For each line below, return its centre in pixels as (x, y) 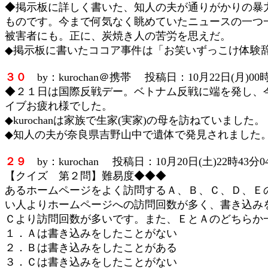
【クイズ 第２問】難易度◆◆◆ (86, 176)
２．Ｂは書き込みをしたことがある (91, 248)
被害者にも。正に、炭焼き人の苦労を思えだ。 (118, 36)
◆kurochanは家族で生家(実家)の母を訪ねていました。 (135, 120)
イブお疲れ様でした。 (59, 106)
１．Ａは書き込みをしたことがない (91, 233)
